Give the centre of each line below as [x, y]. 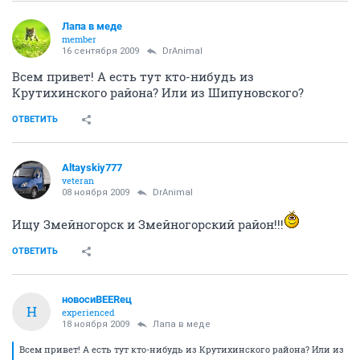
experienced [88, 312]
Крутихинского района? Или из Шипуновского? [158, 92]
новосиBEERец [97, 299]
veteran [78, 180]
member [79, 39]
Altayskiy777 [92, 167]
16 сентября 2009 [100, 51]
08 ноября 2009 [96, 192]
